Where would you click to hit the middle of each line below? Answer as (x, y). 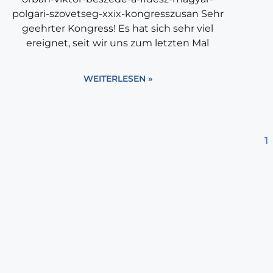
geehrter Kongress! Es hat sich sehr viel (118, 29)
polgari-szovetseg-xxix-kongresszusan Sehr (118, 14)
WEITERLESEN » (118, 79)
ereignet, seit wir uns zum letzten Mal (118, 43)
